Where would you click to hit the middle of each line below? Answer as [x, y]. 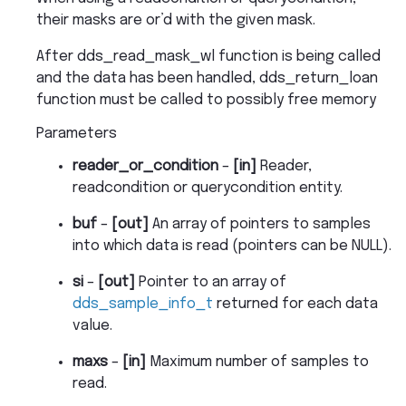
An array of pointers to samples [260, 224]
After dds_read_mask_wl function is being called [208, 56]
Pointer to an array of [211, 282]
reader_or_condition [145, 166]
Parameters [77, 133]
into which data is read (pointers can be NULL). [232, 246]
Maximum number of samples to [257, 362]
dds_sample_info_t [143, 304]
